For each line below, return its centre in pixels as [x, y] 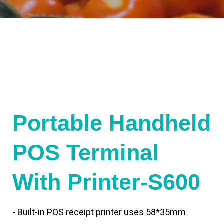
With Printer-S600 [106, 182]
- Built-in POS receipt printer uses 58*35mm [99, 212]
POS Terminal [86, 153]
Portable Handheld [112, 123]
